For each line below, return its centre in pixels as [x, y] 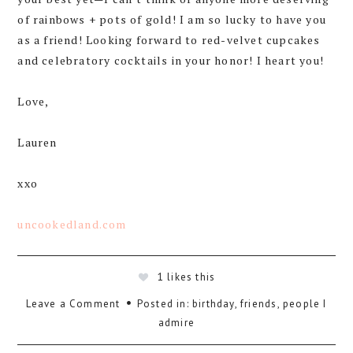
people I [305, 304]
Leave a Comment [73, 304]
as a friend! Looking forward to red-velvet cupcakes [169, 40]
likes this [191, 277]
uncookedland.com [74, 225]
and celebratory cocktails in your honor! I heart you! [171, 61]
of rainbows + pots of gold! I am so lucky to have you [172, 20]
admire [176, 323]
